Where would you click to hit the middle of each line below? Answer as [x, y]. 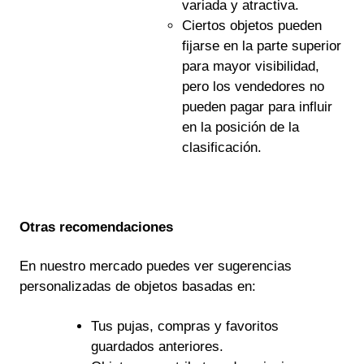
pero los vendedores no [253, 86]
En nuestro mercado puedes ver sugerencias [156, 266]
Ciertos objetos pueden [251, 25]
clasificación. [221, 147]
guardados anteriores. [157, 347]
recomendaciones [116, 227]
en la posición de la [240, 127]
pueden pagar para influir [257, 106]
